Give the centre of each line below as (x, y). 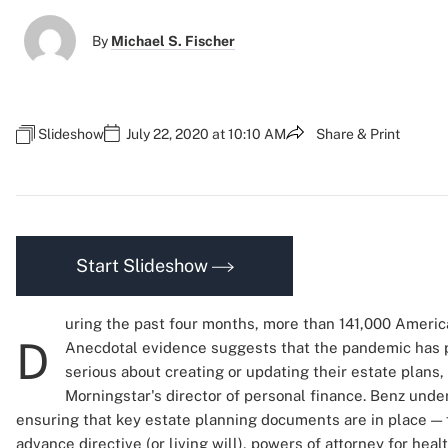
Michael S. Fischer (173, 41)
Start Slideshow (143, 265)
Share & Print (358, 134)
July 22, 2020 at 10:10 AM (206, 134)
